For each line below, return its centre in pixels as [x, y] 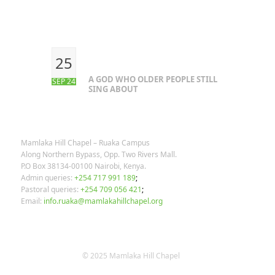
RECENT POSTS [90, 12]
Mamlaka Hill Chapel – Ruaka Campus [85, 143]
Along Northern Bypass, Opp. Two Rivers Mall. [99, 154]
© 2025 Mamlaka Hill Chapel [131, 256]
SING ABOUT [113, 89]
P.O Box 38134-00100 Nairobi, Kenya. [83, 166]
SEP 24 [64, 81]
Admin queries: [46, 178]
